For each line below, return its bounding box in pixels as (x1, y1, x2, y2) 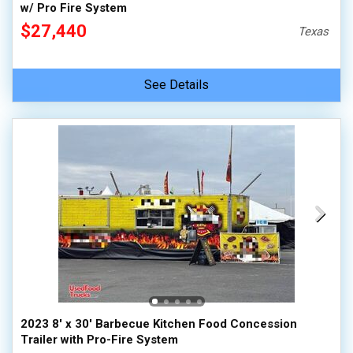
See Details (144, 77, 209, 92)
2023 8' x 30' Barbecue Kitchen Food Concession (20, 317, 297, 331)
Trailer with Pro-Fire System (20, 333, 178, 347)
